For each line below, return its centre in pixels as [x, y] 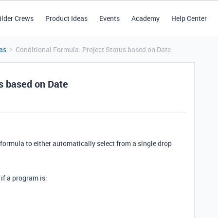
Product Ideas [66, 18]
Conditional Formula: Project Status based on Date [93, 49]
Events [109, 18]
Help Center [189, 18]
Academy [145, 18]
